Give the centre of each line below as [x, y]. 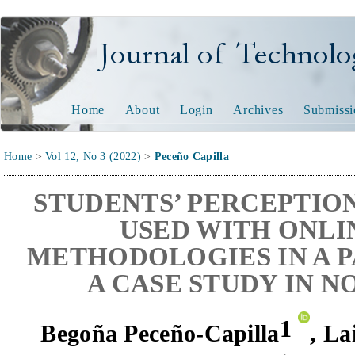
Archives [258, 110]
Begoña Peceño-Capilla [160, 334]
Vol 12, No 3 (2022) [93, 157]
